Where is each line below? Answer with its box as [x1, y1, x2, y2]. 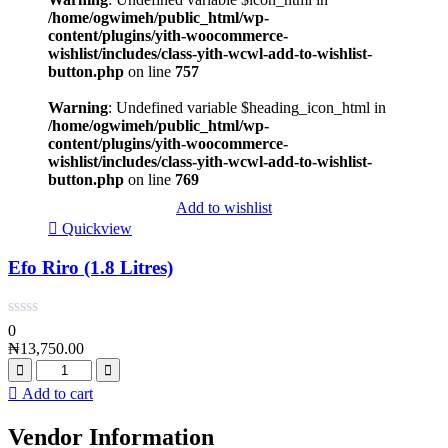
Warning [48, 98, 108, 116]
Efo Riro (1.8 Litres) [8, 257, 173, 279]
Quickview [62, 219, 132, 237]
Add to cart [22, 385, 93, 403]
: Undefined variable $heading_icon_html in [108, 98, 386, 116]
